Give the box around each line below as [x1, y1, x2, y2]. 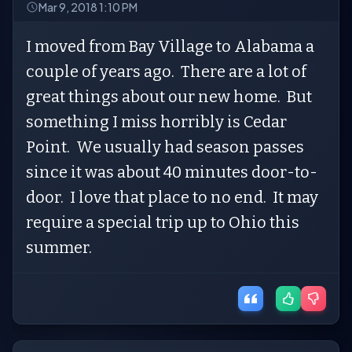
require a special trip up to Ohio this [26, 213, 299, 232]
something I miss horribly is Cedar [26, 112, 287, 131]
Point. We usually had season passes [26, 137, 304, 156]
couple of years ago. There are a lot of [26, 62, 306, 81]
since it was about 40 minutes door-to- [26, 163, 317, 181]
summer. [26, 238, 98, 257]
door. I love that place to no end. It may [26, 188, 318, 207]
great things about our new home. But [26, 87, 312, 106]
